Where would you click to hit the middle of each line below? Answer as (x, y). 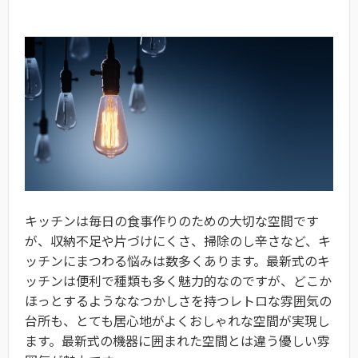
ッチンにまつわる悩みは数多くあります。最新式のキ (177, 261)
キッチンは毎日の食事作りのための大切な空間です (172, 221)
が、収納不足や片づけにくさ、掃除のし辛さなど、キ (178, 241)
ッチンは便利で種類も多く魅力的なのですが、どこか (178, 281)
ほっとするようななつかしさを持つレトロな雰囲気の (178, 301)
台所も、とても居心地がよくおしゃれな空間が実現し (177, 321)
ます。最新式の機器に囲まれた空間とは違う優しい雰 (177, 341)
